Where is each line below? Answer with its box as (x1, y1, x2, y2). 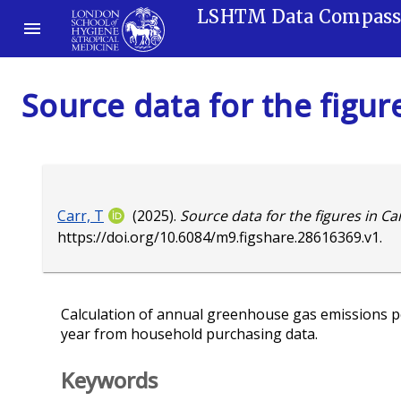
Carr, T (57, 206, 104, 226)
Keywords (61, 365, 158, 396)
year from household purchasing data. (61, 324, 318, 345)
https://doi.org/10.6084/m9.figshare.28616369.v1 (57, 227, 380, 248)
